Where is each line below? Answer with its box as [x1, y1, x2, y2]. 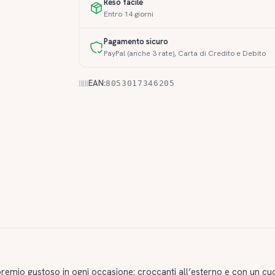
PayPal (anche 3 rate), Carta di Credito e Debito [104, 48, 266, 58]
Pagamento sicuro [104, 36, 168, 47]
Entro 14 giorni [104, 9, 153, 19]
